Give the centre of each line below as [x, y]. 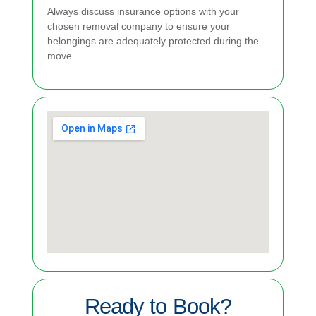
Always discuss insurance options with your [143, 12]
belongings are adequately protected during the [153, 41]
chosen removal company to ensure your [139, 26]
